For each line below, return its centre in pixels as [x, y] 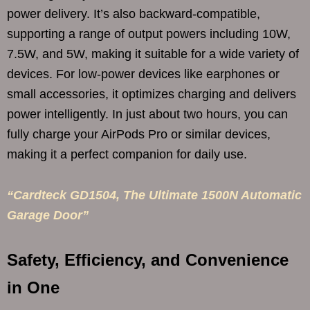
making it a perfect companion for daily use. [127, 154]
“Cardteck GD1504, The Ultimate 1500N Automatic [154, 195]
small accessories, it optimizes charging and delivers [152, 94]
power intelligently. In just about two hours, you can [147, 114]
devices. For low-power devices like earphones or [143, 74]
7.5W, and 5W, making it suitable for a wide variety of [153, 54]
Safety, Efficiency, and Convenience [148, 260]
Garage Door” [48, 215]
